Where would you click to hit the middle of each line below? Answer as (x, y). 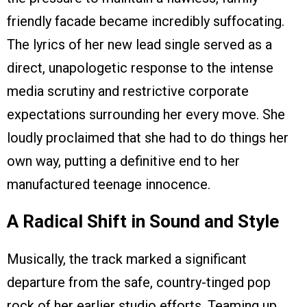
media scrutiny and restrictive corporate (128, 91)
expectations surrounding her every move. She (146, 115)
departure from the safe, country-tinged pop (139, 283)
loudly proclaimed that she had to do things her (148, 138)
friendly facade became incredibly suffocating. (146, 22)
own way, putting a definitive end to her (123, 161)
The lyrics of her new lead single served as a (139, 45)
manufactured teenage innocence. (109, 185)
